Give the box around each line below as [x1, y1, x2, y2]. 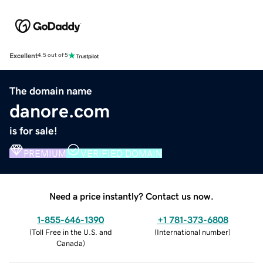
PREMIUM [23, 148, 66, 158]
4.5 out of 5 [38, 52, 68, 59]
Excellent [9, 52, 38, 59]
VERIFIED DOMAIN [80, 148, 162, 158]
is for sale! [9, 125, 58, 136]
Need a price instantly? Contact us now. [49, 191, 214, 201]
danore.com [9, 101, 110, 120]
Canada [56, 239, 83, 247]
